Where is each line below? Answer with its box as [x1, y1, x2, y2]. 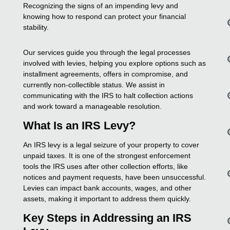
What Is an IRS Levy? [23, 119, 136, 132]
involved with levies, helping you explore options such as [23, 59, 206, 67]
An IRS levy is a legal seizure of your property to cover [23, 140, 200, 149]
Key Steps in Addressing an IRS [23, 211, 192, 224]
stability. [23, 23, 49, 31]
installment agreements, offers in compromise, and [23, 69, 188, 78]
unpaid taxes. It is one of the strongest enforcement [23, 151, 191, 160]
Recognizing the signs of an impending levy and [23, 1, 179, 10]
